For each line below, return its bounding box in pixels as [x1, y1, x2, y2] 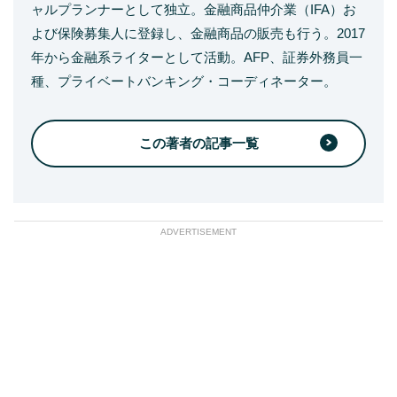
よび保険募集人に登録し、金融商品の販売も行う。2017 [31, 25, 365, 41]
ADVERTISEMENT [160, 226, 237, 237]
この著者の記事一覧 [138, 135, 259, 151]
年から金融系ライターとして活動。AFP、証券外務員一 [31, 49, 362, 65]
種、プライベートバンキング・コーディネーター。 [31, 73, 337, 89]
